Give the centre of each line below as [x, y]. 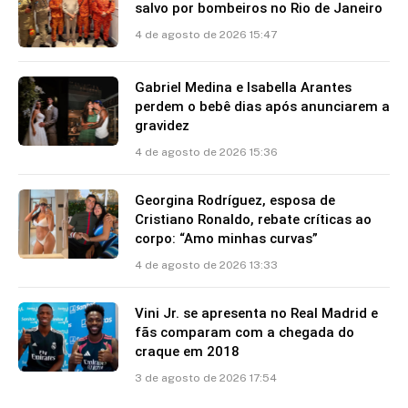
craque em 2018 [187, 351]
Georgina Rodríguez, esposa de [235, 200]
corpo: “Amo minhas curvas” [226, 238]
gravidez [162, 125]
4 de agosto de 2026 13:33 [206, 265]
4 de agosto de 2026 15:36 [206, 152]
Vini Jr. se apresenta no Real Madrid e [256, 313]
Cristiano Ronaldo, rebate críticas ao [253, 219]
